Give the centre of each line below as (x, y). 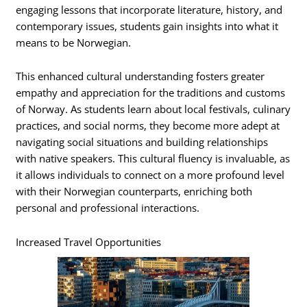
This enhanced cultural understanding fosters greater (140, 76)
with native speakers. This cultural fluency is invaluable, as (153, 159)
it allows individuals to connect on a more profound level (150, 175)
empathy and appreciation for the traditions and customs (151, 93)
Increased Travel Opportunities (89, 242)
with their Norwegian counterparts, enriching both (134, 192)
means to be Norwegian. (74, 42)
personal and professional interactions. (108, 208)
